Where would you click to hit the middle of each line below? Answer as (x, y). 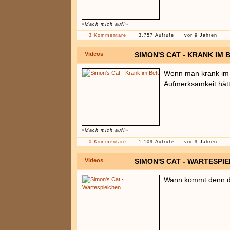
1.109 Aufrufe (156, 142)
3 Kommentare (108, 35)
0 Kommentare (108, 142)
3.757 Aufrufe (156, 35)
